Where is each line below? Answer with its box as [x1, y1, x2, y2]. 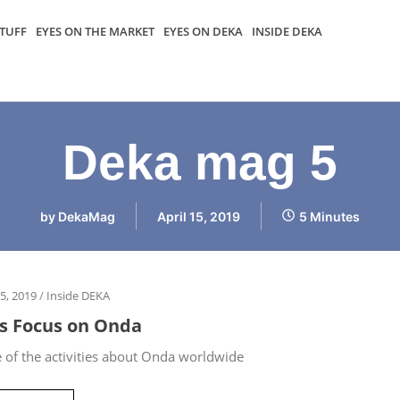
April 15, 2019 [157, 208, 240, 224]
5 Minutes [299, 208, 360, 224]
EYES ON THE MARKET [36, 23, 154, 39]
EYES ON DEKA [163, 23, 243, 39]
